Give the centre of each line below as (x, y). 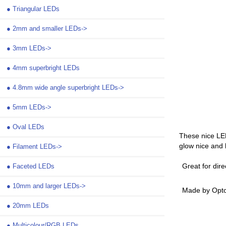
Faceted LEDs (34, 166)
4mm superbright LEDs (46, 68)
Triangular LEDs (36, 9)
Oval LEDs (29, 127)
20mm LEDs (31, 205)
